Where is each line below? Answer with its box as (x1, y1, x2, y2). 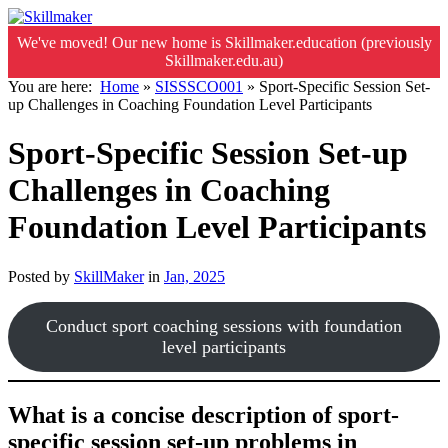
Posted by (8, 267, 74, 285)
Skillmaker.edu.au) (165, 52, 283, 69)
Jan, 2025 (164, 267, 225, 285)
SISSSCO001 (155, 78, 243, 95)
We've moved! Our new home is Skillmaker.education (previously (16, 34, 432, 51)
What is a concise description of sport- (8, 401, 399, 428)
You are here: (8, 78, 100, 95)
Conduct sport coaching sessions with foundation (46, 315, 402, 336)
